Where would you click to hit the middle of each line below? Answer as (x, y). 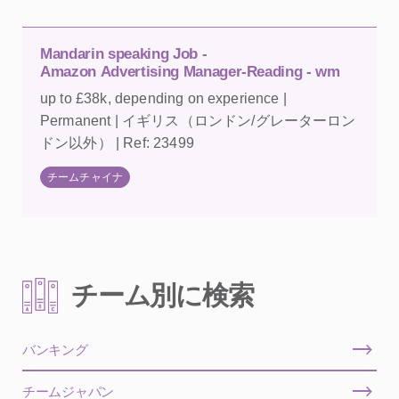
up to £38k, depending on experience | (163, 98)
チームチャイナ (85, 177)
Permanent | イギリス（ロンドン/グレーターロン (198, 120)
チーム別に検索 (163, 295)
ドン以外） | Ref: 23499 (117, 142)
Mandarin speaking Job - (124, 53)
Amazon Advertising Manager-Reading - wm (190, 71)
